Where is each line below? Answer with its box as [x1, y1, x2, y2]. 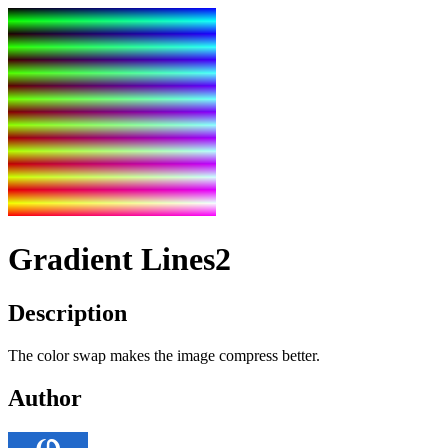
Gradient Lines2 [8, 241, 231, 278]
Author [8, 384, 82, 411]
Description [8, 299, 127, 326]
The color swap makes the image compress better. [8, 346, 320, 364]
